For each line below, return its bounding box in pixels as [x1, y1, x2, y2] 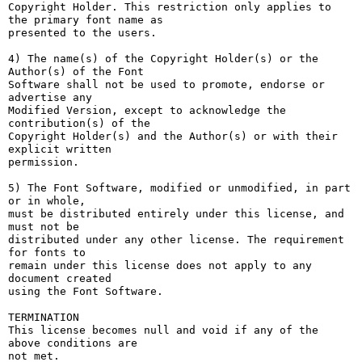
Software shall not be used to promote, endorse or [8, 78, 325, 90]
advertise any [8, 91, 92, 103]
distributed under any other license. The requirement [8, 234, 344, 246]
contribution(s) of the [8, 117, 150, 129]
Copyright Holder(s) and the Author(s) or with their [8, 130, 338, 142]
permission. [8, 156, 79, 168]
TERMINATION [8, 311, 79, 323]
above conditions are [8, 337, 137, 349]
